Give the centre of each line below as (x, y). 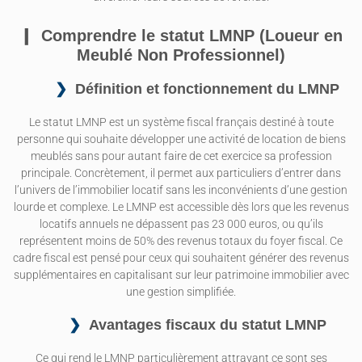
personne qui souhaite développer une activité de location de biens (181, 139)
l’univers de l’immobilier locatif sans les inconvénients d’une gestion (181, 190)
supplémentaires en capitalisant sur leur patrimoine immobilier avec (181, 275)
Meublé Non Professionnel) (181, 55)
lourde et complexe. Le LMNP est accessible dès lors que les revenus (181, 207)
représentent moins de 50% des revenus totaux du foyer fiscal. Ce (181, 241)
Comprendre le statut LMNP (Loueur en (192, 35)
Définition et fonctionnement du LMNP (207, 88)
